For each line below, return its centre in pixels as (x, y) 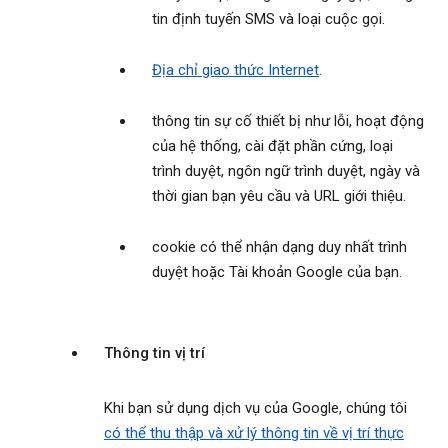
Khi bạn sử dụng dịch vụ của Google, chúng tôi (255, 408)
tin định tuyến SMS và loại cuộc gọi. (268, 19)
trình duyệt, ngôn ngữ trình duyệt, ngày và (286, 171)
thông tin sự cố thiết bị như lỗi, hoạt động (288, 121)
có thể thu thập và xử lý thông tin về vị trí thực (254, 433)
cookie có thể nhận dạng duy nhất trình (279, 247)
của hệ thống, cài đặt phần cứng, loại (272, 146)
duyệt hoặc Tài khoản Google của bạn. (277, 272)
